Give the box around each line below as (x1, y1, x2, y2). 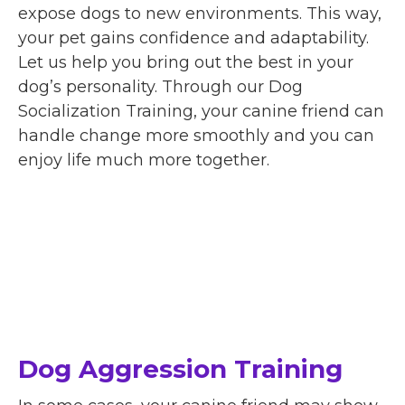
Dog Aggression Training (18, 353, 343, 384)
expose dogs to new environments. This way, (18, 3, 381, 24)
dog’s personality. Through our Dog (18, 76, 303, 97)
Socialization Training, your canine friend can (18, 100, 384, 121)
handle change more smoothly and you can (18, 125, 374, 146)
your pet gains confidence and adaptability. (18, 27, 369, 48)
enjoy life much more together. (18, 149, 269, 170)
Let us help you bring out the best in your (18, 52, 353, 72)
